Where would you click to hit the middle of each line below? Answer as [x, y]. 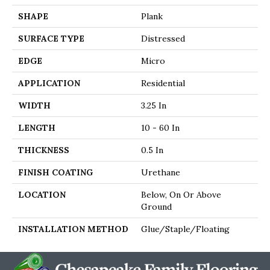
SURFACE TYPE [51, 38]
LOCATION [42, 194]
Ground [156, 206]
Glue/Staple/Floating [185, 229]
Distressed [163, 38]
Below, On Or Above [181, 194]
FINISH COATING [55, 172]
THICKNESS [44, 150]
